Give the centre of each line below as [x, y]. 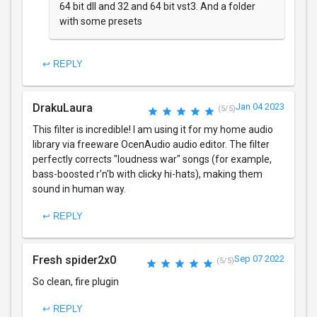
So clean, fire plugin [76, 282]
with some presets [101, 22]
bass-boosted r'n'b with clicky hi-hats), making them [148, 174]
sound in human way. [79, 189]
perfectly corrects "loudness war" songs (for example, [152, 160]
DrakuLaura [63, 108]
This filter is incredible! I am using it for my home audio [153, 130]
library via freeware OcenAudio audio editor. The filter [151, 145]
